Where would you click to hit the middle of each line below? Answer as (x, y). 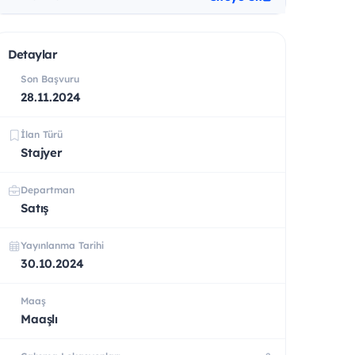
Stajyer (42, 152)
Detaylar (33, 54)
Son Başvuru (50, 78)
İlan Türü (42, 134)
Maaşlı (40, 319)
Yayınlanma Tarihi (62, 245)
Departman (48, 189)
